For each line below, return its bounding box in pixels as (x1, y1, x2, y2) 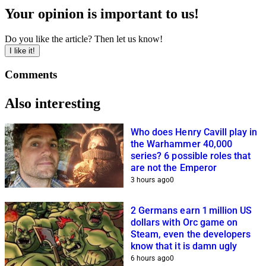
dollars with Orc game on (131, 216, 238, 228)
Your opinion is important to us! (5, 6, 199, 22)
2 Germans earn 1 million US (131, 204, 252, 216)
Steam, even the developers (131, 228, 251, 240)
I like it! (9, 46, 35, 56)
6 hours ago (131, 254, 170, 262)
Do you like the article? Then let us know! (5, 34, 163, 45)
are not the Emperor (131, 161, 217, 173)
